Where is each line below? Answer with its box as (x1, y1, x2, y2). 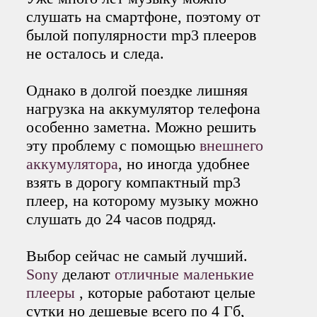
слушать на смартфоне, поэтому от (26, 7, 261, 25)
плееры (26, 283, 80, 301)
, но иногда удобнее (118, 154, 250, 173)
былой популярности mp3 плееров (26, 25, 257, 44)
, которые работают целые (79, 283, 256, 301)
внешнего (200, 136, 264, 154)
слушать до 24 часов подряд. (26, 209, 217, 228)
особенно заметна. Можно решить (26, 117, 257, 136)
